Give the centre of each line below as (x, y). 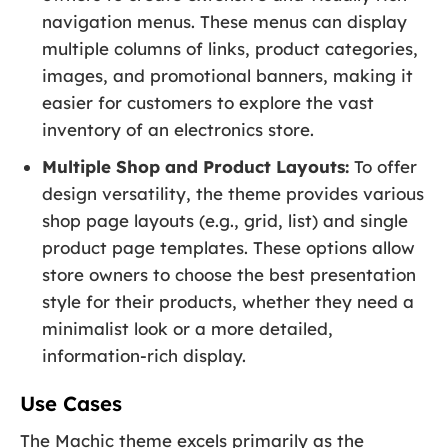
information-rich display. (144, 355)
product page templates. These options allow (229, 247)
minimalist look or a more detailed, (188, 328)
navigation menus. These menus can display (225, 21)
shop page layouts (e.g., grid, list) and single (225, 220)
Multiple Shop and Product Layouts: (196, 166)
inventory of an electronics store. (178, 129)
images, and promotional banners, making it (228, 75)
